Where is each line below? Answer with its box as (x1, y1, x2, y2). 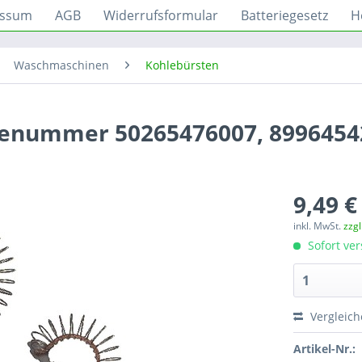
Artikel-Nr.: (293, 341, 356, 356)
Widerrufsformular (103, 6, 218, 24)
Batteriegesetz (241, 6, 328, 24)
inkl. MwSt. (293, 219, 344, 233)
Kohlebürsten (145, 57, 219, 73)
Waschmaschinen (14, 57, 109, 73)
